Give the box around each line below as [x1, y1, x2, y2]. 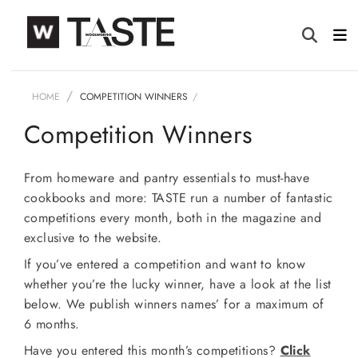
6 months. [24, 315, 80, 333]
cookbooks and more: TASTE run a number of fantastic [24, 189, 333, 207]
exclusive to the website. [24, 229, 161, 247]
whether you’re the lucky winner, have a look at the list [24, 275, 332, 293]
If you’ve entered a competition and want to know [24, 255, 306, 273]
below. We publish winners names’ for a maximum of [24, 295, 324, 313]
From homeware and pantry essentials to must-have [24, 169, 310, 187]
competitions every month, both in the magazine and [24, 209, 321, 227]
